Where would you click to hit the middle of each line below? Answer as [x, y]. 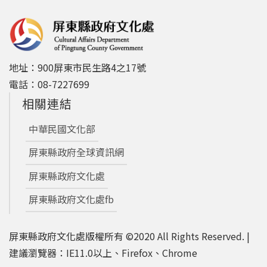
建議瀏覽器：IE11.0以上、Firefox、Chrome [103, 252]
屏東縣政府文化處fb [71, 199]
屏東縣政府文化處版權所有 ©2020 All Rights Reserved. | [129, 236]
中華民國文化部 [62, 128]
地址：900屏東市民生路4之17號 [77, 68]
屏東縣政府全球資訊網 [76, 152]
